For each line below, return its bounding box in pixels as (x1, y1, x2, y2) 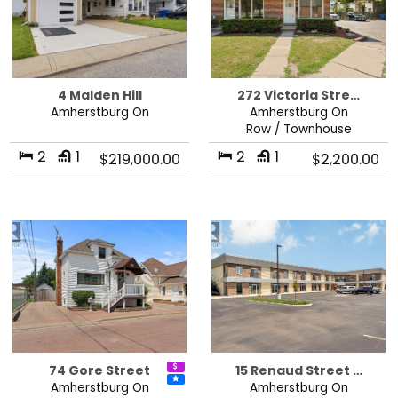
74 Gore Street (49, 361, 150, 379)
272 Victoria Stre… (237, 86, 360, 105)
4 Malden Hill (57, 86, 142, 105)
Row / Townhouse (245, 121, 352, 139)
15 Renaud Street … (235, 361, 362, 379)
